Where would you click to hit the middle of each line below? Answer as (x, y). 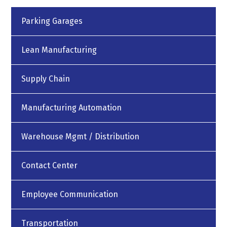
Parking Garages (52, 21)
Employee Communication (70, 194)
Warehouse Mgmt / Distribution (81, 136)
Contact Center (50, 165)
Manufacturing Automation (72, 107)
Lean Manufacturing (59, 50)
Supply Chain (46, 79)
